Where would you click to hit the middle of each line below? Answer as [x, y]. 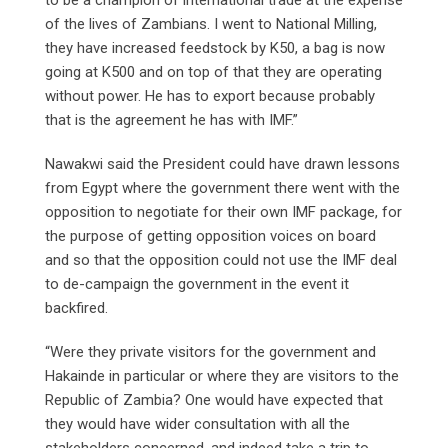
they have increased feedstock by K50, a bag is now [215, 47]
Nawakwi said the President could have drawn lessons [222, 163]
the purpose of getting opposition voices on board [210, 235]
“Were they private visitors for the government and [210, 351]
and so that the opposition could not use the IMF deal [221, 259]
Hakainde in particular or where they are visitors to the [222, 375]
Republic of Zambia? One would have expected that [214, 399]
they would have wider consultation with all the [197, 423]
